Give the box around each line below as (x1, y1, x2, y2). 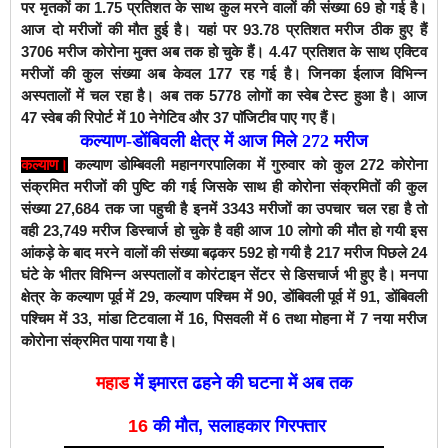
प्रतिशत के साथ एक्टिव (302, 42, 428, 60)
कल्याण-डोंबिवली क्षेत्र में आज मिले (80, 130, 297, 151)
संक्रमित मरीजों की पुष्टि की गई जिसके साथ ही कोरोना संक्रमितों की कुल (21, 177, 427, 195)
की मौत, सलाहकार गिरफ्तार (147, 415, 326, 436)
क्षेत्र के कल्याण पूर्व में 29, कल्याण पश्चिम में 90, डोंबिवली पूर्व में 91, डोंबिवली (21, 287, 427, 305)
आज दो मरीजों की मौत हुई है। (21, 20, 198, 38)
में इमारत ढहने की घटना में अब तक (134, 372, 352, 393)
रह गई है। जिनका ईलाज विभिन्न (239, 64, 427, 82)
